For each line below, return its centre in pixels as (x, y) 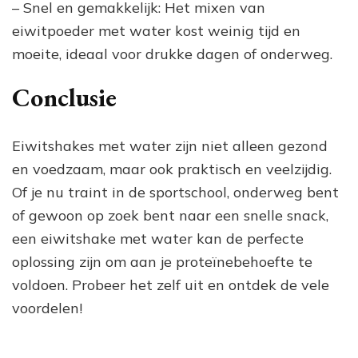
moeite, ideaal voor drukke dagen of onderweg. (172, 54)
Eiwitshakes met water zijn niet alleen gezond (170, 145)
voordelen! (47, 308)
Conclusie (64, 97)
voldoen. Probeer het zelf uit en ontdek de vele (171, 284)
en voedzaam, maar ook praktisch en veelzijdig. (172, 169)
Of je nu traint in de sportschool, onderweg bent (175, 192)
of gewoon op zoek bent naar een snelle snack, (170, 215)
